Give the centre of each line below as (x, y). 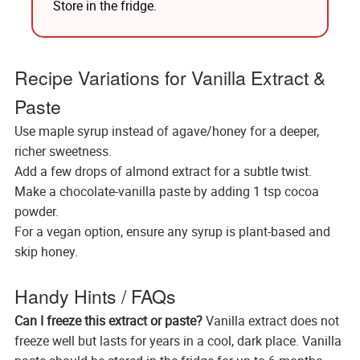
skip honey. (46, 251)
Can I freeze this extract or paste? (108, 320)
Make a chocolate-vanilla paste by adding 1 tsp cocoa (166, 191)
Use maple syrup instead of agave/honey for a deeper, (166, 131)
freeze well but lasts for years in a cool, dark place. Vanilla (178, 340)
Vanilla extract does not (270, 320)
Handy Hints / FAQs (95, 296)
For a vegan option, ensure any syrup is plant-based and (172, 231)
